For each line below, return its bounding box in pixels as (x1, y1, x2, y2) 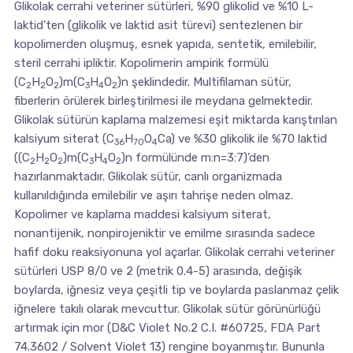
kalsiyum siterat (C (13, 132, 114, 147)
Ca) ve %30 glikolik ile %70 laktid (157, 132, 327, 147)
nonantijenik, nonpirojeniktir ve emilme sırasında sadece (13, 226, 315, 241)
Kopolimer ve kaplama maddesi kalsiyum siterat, (13, 207, 271, 222)
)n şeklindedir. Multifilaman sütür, (117, 75, 292, 90)
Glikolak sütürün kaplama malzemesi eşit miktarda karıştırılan (13, 113, 337, 128)
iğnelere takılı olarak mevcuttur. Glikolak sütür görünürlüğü (13, 302, 321, 317)
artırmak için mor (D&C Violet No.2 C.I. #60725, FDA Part (13, 321, 321, 336)
